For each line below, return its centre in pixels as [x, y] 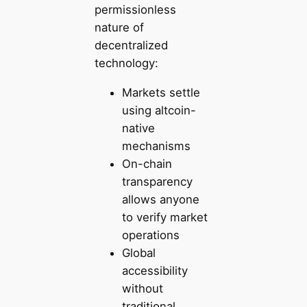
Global [138, 253]
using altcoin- [159, 111]
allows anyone [160, 200]
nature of [119, 28]
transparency [157, 182]
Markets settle [161, 93]
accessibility [155, 271]
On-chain [147, 164]
